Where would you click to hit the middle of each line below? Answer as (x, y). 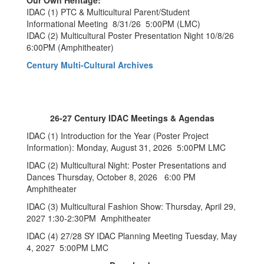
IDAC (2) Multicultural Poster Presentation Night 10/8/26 (131, 35)
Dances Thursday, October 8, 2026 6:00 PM (112, 177)
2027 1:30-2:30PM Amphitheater (89, 218)
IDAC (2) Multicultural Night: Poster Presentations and (126, 165)
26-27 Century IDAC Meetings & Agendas (132, 118)
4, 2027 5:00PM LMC (67, 247)
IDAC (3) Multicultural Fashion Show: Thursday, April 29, (131, 206)
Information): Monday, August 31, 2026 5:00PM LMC (126, 147)
